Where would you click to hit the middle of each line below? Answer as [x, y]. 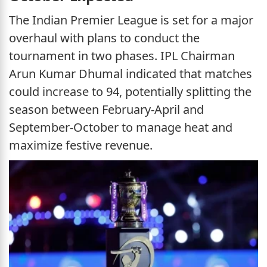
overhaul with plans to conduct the [104, 38]
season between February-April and [106, 110]
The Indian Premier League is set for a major [131, 20]
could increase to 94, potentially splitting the [130, 92]
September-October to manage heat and [121, 128]
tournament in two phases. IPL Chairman [122, 56]
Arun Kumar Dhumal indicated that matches [131, 74]
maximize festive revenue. [81, 145]
